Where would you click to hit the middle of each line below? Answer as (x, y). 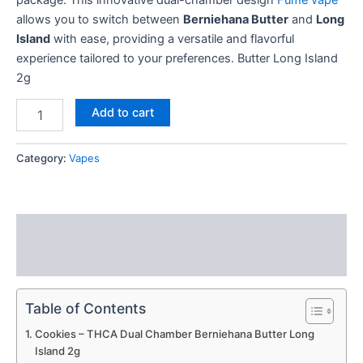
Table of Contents (85, 308)
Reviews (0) (51, 261)
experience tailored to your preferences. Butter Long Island (177, 58)
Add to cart (122, 113)
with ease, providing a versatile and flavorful (172, 38)
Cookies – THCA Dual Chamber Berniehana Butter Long (174, 333)
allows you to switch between (100, 19)
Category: (43, 158)
